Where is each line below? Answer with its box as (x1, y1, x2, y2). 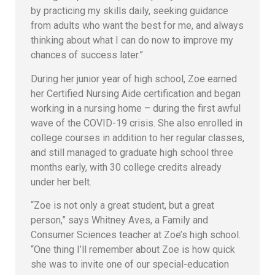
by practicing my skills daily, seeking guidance (31, 5, 228, 17)
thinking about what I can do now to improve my (31, 34, 233, 47)
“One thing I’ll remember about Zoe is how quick (31, 244, 235, 256)
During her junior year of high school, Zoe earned (31, 72, 237, 85)
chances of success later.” (31, 49, 143, 61)
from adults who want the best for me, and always (31, 20, 244, 32)
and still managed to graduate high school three (31, 146, 233, 158)
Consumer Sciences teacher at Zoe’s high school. (31, 229, 241, 241)
